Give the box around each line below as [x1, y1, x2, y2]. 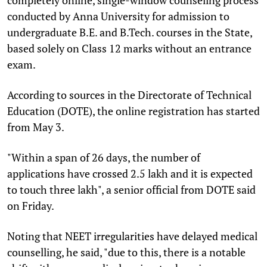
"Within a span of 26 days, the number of [7, 150, 200, 164]
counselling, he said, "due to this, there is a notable [7, 244, 246, 259]
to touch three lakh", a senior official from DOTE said [7, 182, 256, 197]
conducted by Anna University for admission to [7, 8, 229, 23]
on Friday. [7, 198, 54, 213]
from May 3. [7, 119, 64, 134]
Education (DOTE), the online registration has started [7, 103, 260, 118]
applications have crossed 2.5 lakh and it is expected [7, 166, 253, 181]
